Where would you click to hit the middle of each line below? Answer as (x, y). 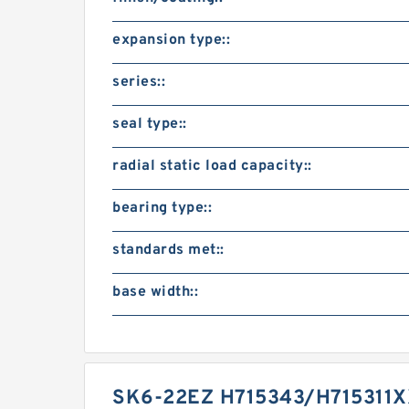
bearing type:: (162, 208)
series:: (139, 82)
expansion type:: (171, 40)
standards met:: (168, 250)
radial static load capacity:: (212, 166)
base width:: (155, 292)
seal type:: (150, 124)
